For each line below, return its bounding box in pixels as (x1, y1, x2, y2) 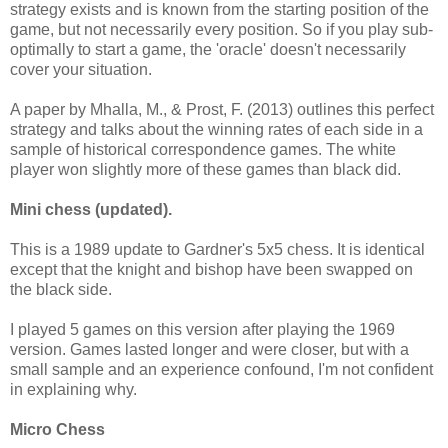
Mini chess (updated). (10, 200, 172, 218)
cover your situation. (10, 60, 152, 78)
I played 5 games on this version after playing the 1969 (10, 320, 395, 338)
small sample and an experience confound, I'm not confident (10, 360, 433, 378)
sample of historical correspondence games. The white (10, 140, 396, 158)
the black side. (10, 280, 112, 298)
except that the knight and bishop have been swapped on (10, 260, 413, 278)
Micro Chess (10, 420, 105, 438)
